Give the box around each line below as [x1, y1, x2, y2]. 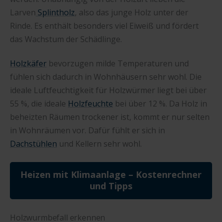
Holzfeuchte [68, 98, 113, 110]
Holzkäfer [10, 58, 47, 69]
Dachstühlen [10, 138, 57, 150]
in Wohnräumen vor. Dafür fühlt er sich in [10, 125, 165, 136]
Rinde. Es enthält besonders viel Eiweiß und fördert [10, 20, 199, 31]
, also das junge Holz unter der [75, 6, 188, 18]
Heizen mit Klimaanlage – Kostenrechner [20, 168, 202, 181]
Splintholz [36, 6, 75, 18]
